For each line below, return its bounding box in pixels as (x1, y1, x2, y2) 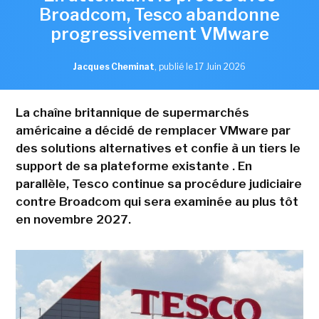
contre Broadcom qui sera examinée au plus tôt (15, 194, 298, 209)
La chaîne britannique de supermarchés (15, 105, 249, 120)
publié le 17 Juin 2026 (159, 61, 246, 72)
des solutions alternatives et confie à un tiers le (15, 140, 300, 155)
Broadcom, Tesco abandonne (39, 4, 280, 25)
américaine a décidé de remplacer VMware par (15, 122, 291, 137)
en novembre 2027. (15, 211, 131, 226)
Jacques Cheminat (73, 61, 155, 72)
